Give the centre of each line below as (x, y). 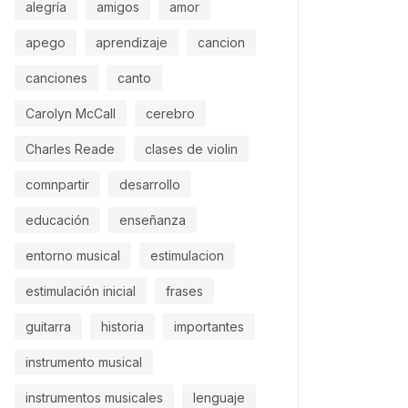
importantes (209, 326)
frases (184, 291)
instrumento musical (84, 362)
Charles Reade (70, 148)
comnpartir (57, 184)
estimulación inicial (81, 291)
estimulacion (187, 255)
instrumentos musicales (94, 397)
